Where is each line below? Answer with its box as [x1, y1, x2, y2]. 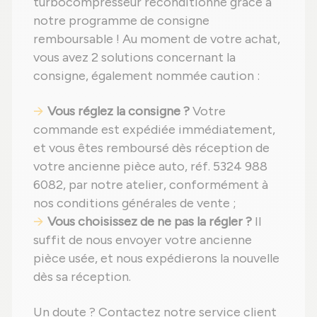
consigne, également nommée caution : [33, 68, 260, 84]
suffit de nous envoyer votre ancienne [33, 232, 252, 248]
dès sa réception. [33, 269, 131, 285]
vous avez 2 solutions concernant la [33, 50, 236, 66]
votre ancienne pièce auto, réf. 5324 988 [33, 158, 267, 175]
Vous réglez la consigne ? [47, 103, 190, 120]
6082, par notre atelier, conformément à [33, 177, 268, 193]
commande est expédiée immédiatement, [33, 122, 275, 138]
